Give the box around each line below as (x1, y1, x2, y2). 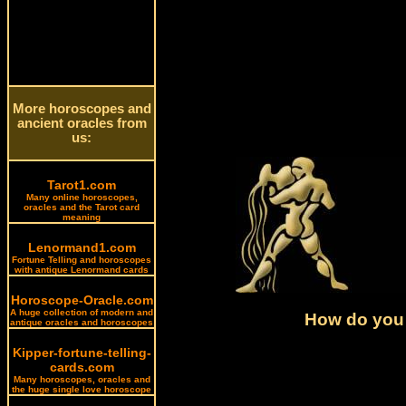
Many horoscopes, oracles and (13, 374, 150, 384)
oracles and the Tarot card (24, 202, 140, 212)
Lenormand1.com (27, 240, 136, 255)
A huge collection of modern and (10, 307, 153, 317)
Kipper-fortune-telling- (12, 345, 151, 360)
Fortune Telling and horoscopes (12, 255, 151, 265)
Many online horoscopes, (25, 192, 138, 202)
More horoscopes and (12, 101, 151, 116)
